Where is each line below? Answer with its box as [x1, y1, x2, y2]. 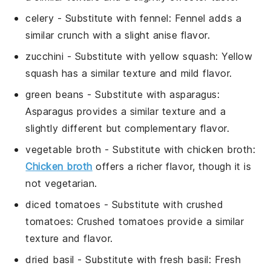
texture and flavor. [25, 232, 113, 244]
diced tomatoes [25, 198, 101, 211]
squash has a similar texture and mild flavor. [25, 67, 232, 79]
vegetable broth [25, 143, 102, 155]
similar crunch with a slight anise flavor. [25, 28, 211, 41]
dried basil [25, 253, 74, 266]
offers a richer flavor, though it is [92, 160, 252, 172]
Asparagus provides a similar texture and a [25, 105, 226, 117]
